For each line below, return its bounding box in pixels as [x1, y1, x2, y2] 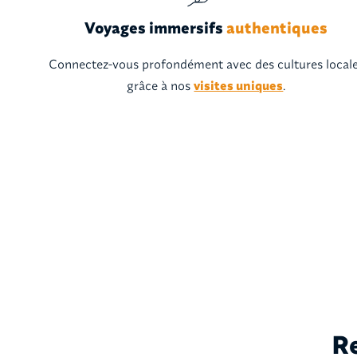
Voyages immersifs [84, 17, 224, 37]
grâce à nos [127, 76, 194, 93]
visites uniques [194, 76, 284, 93]
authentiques [223, 17, 328, 37]
